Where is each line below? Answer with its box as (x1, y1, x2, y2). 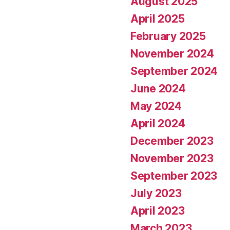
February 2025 (130, 30, 206, 43)
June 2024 (130, 82, 186, 95)
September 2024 (130, 65, 218, 78)
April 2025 (130, 12, 185, 26)
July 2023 (130, 187, 182, 200)
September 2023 (130, 169, 218, 183)
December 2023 (130, 135, 214, 148)
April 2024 (130, 117, 185, 130)
